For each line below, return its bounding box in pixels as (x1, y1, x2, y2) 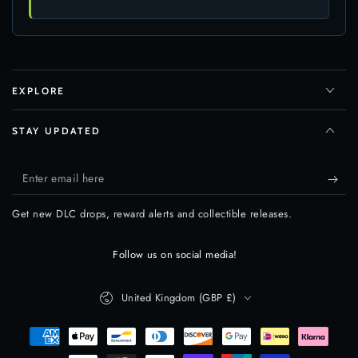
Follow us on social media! (113, 247, 237, 263)
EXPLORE (12, 85, 66, 97)
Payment (11, 324, 65, 346)
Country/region (98, 280, 166, 296)
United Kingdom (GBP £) (121, 290, 237, 306)
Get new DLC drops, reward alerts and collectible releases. (12, 206, 292, 222)
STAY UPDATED (12, 125, 101, 137)
